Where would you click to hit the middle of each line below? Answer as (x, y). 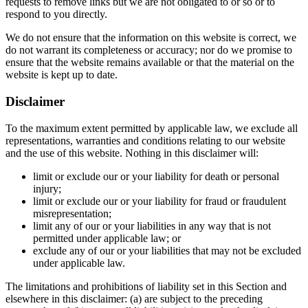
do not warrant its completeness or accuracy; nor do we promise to (149, 50)
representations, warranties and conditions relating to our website (145, 140)
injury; (47, 188)
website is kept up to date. (62, 75)
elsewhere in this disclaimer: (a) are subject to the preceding (134, 298)
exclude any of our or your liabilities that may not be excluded (167, 250)
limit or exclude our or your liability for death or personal (156, 176)
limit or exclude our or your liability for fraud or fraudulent (159, 201)
